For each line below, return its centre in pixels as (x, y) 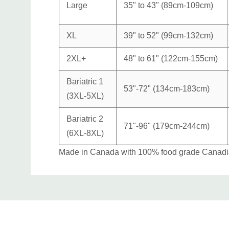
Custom (76, 178)
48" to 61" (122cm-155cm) (171, 58)
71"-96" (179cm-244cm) (167, 126)
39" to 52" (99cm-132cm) (168, 35)
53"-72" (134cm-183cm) (167, 88)
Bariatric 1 (85, 81)
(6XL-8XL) (85, 133)
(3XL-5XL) (85, 96)
